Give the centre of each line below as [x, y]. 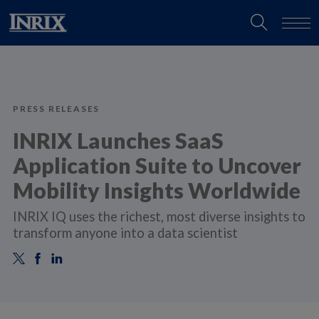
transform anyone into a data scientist [125, 232]
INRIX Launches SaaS [118, 140]
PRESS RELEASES [56, 109]
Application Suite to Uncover [157, 165]
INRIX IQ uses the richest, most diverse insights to [159, 216]
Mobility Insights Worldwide [156, 190]
